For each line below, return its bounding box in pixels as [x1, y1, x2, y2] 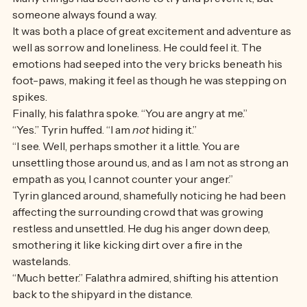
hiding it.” [149, 150, 199, 164]
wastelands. [12, 282, 71, 295]
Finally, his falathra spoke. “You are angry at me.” [12, 134, 247, 147]
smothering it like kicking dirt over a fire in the [12, 265, 245, 279]
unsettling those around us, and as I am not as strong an [12, 183, 291, 197]
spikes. [12, 117, 49, 131]
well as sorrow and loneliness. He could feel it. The [12, 68, 264, 82]
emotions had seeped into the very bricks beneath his [12, 84, 284, 98]
